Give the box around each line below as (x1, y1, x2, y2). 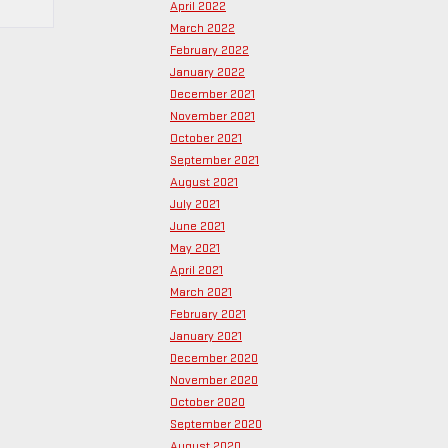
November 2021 (170, 108, 255, 124)
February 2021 (170, 306, 246, 322)
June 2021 (170, 218, 225, 234)
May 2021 (170, 240, 220, 256)
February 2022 (170, 42, 249, 58)
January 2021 (170, 328, 242, 344)
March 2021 (170, 284, 232, 300)
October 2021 (170, 130, 242, 146)
